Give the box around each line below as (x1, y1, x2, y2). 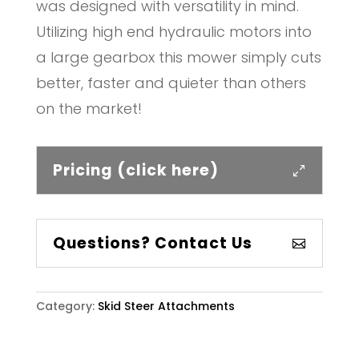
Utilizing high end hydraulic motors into (35, 22, 312, 42)
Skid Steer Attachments (97, 298, 235, 315)
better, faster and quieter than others (35, 73, 306, 94)
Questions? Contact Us (52, 232, 252, 255)
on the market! (35, 99, 142, 119)
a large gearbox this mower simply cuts (35, 47, 321, 68)
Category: (35, 298, 98, 315)
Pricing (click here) (52, 159, 219, 182)
